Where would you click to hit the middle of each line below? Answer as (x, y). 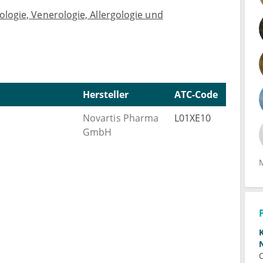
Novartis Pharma (121, 118)
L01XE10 (193, 118)
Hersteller (106, 95)
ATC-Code (196, 95)
